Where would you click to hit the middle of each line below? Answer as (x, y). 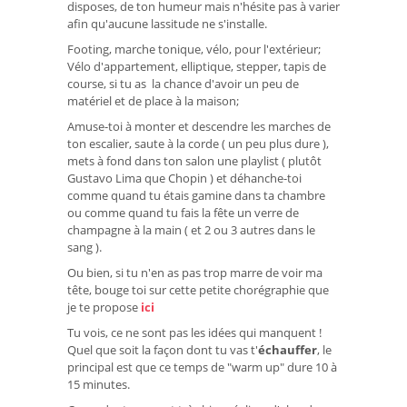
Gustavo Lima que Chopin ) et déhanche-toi (184, 178)
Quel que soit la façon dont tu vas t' (163, 350)
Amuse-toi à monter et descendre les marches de (199, 126)
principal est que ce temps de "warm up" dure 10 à (202, 367)
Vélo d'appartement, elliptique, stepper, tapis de (197, 66)
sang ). (84, 247)
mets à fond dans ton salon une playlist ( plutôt (194, 160)
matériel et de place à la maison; (153, 100)
